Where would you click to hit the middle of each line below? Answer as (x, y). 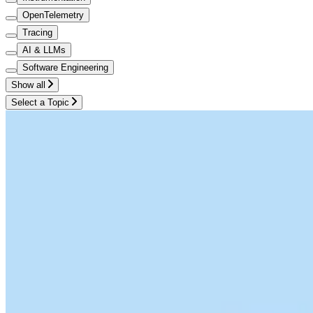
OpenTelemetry (53, 15)
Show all (28, 85)
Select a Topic (40, 102)
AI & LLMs (44, 50)
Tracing (37, 32)
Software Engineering (65, 67)
